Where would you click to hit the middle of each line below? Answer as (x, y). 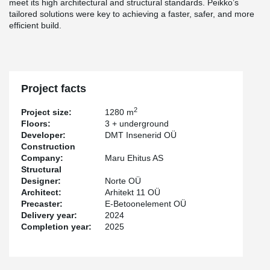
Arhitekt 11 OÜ (133, 192)
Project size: (46, 112)
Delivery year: (49, 215)
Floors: (36, 124)
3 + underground (137, 124)
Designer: (41, 181)
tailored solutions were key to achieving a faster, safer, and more (132, 14)
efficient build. (35, 25)
